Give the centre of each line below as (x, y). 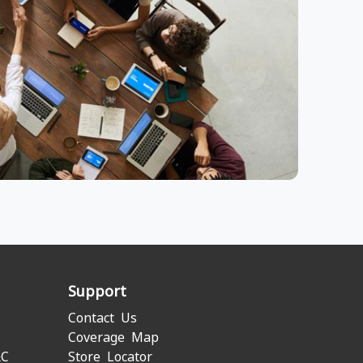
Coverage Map (113, 337)
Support (97, 291)
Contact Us (102, 318)
